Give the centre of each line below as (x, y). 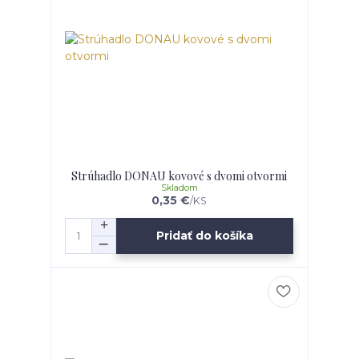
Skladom (179, 188)
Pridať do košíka (205, 236)
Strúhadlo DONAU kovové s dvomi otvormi (179, 175)
